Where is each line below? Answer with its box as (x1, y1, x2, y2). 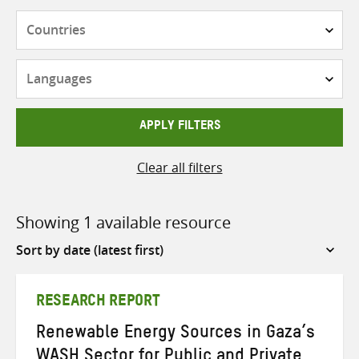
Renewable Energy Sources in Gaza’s (36, 330, 315, 339)
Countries (179, 10, 238, 29)
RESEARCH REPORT (36, 299, 160, 308)
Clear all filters (136, 158, 223, 176)
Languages (179, 60, 244, 78)
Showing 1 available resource (16, 211, 231, 233)
